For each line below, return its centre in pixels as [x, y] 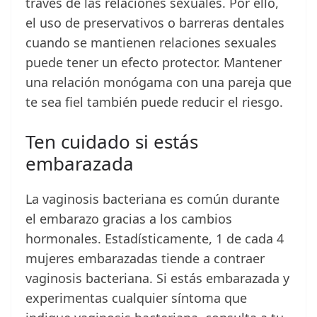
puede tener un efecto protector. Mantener [154, 63]
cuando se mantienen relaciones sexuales [151, 43]
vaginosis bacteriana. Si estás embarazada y [157, 278]
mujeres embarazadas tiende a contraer [145, 259]
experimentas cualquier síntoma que [136, 298]
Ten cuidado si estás [112, 142]
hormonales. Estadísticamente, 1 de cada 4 [155, 239]
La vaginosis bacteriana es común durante [152, 199]
